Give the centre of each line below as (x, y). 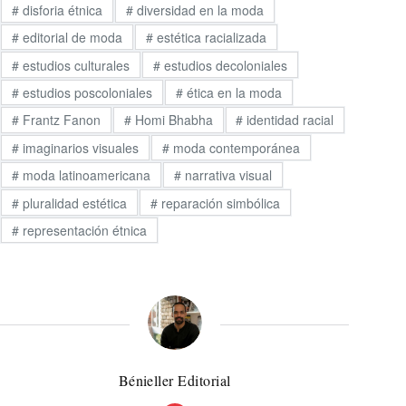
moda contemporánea (234, 147)
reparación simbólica (218, 203)
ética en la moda (232, 93)
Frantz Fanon (59, 120)
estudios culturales (74, 65)
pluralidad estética (72, 203)
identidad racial (289, 120)
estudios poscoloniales (85, 93)
